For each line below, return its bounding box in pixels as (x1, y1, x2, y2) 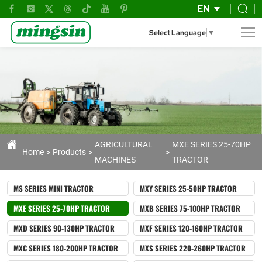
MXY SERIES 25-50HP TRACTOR (140, 182, 237, 195)
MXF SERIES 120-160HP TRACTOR (140, 222, 243, 235)
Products (53, 146, 86, 158)
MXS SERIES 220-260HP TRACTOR (140, 242, 246, 255)
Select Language (149, 28, 206, 37)
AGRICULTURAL (95, 139, 153, 150)
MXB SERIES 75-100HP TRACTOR (140, 202, 240, 215)
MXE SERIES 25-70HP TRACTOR (13, 202, 110, 215)
